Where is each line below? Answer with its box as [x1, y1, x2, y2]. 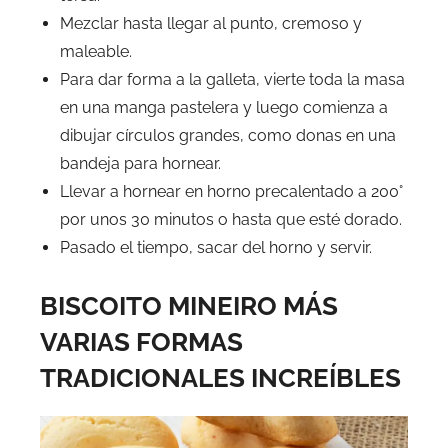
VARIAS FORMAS [40, 327, 243, 357]
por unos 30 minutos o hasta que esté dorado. [60, 210, 402, 229]
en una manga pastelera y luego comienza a [60, 98, 388, 117]
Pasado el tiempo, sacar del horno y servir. [60, 238, 372, 257]
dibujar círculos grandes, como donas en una [60, 126, 396, 145]
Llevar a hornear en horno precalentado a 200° [60, 182, 403, 201]
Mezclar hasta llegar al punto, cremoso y [60, 14, 362, 33]
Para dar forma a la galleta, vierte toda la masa [60, 70, 405, 89]
